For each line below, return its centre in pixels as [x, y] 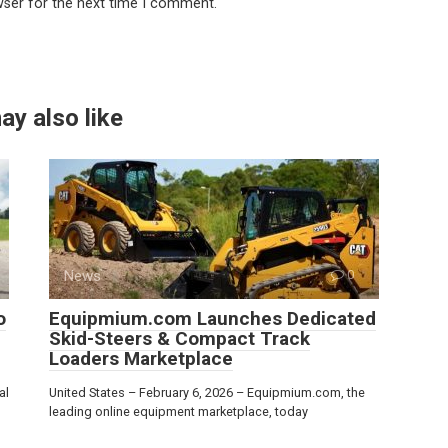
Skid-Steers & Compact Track [179, 339]
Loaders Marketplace [141, 359]
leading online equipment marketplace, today [178, 412]
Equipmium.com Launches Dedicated [212, 319]
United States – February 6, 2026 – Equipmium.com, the [207, 393]
